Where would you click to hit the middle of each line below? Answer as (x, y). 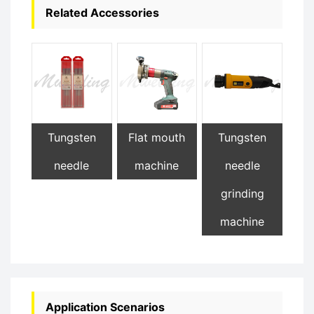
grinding (242, 193)
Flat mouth (157, 137)
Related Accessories (102, 13)
